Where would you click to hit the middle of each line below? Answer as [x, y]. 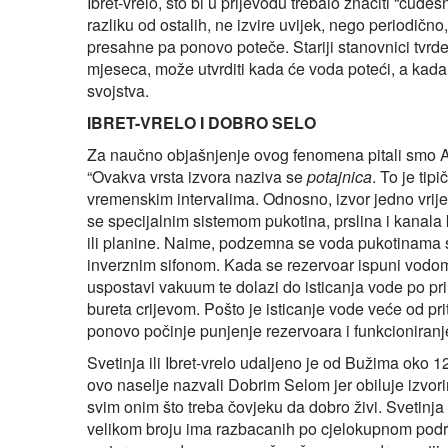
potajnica [339, 176]
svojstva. [118, 90]
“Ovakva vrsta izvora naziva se [197, 176]
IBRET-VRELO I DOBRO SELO [201, 122]
